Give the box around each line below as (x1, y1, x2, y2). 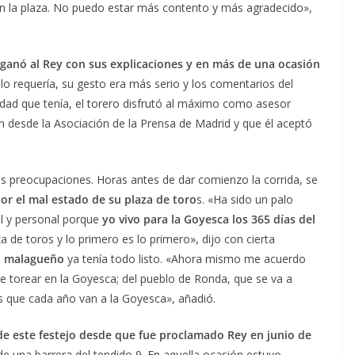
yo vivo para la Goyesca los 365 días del (102, 212, 315, 227)
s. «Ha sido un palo (197, 192, 293, 208)
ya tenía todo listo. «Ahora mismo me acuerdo (64, 251, 306, 267)
